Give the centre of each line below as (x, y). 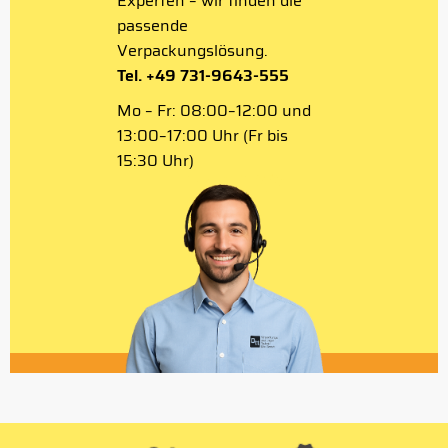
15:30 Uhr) (155, 160)
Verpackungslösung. (192, 50)
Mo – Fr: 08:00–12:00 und (214, 110)
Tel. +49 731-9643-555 (203, 75)
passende (152, 25)
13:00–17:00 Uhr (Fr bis (202, 135)
